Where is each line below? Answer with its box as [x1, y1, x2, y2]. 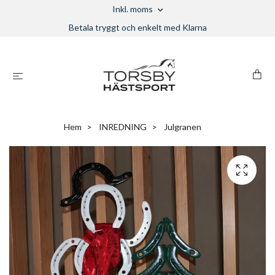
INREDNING [99, 122, 147, 132]
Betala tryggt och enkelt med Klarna [68, 22, 207, 33]
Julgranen [162, 122, 201, 132]
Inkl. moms [112, 4, 155, 14]
